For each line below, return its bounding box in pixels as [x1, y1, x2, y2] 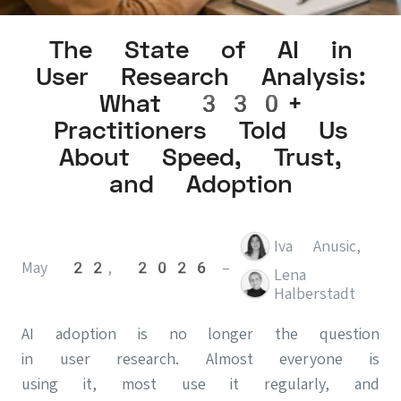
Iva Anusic [274, 236, 356, 256]
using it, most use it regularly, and [21, 373, 380, 393]
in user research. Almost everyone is [21, 348, 380, 368]
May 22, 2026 [21, 258, 211, 277]
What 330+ [98, 88, 303, 118]
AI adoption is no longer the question [21, 323, 380, 343]
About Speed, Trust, [59, 141, 342, 172]
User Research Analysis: [35, 61, 366, 91]
